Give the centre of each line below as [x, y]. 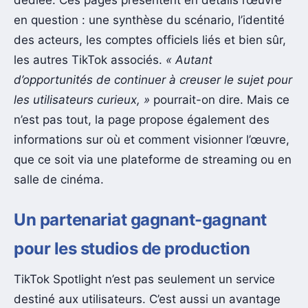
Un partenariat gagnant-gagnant [140, 219]
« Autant [189, 60]
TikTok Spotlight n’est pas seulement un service [144, 279]
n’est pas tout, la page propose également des [142, 120]
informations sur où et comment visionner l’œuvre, [152, 140]
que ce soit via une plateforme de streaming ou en [153, 160]
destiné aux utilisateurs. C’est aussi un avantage [147, 299]
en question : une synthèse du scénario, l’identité [149, 20]
